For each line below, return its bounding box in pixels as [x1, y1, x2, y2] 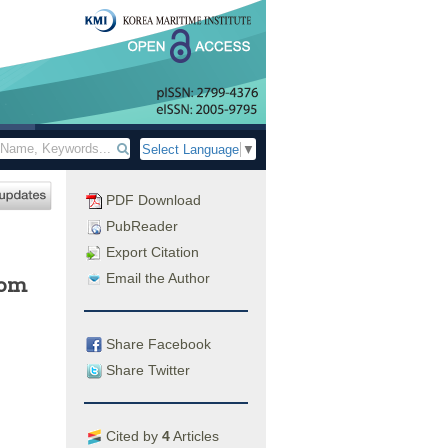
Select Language [142, 142, 239, 158]
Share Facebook [102, 335, 211, 352]
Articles [170, 427, 219, 444]
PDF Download [102, 192, 201, 208]
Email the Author [102, 270, 210, 286]
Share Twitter [102, 361, 190, 378]
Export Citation [102, 244, 199, 260]
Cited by [102, 427, 162, 444]
